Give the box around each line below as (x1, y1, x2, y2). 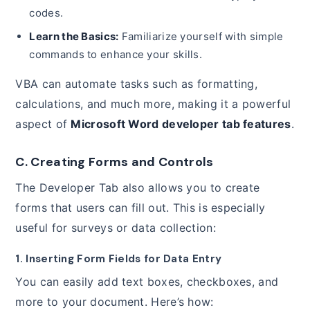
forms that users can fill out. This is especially (15, 201, 266, 215)
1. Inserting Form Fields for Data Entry (15, 252, 222, 266)
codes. (29, 6, 64, 20)
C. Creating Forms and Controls (15, 154, 214, 171)
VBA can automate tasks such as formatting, (15, 77, 258, 91)
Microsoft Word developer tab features (71, 117, 291, 131)
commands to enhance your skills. (29, 48, 203, 62)
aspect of (15, 117, 71, 131)
